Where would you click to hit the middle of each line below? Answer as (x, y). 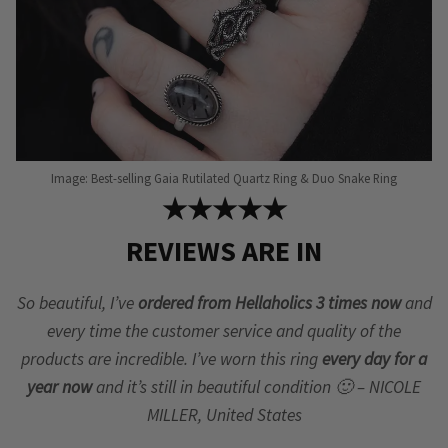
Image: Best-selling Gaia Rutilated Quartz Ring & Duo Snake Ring (224, 177)
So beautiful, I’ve (77, 303)
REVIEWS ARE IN (224, 250)
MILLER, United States (224, 415)
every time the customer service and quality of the (224, 331)
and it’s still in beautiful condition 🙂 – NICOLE (258, 387)
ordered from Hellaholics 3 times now (269, 303)
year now (61, 387)
